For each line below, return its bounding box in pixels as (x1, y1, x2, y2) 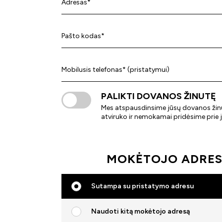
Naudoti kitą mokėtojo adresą (91, 207, 190, 216)
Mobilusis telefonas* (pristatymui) (61, 65, 169, 74)
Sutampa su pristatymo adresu (91, 182, 194, 190)
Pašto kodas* (61, 32, 105, 40)
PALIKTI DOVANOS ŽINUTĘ (101, 91, 216, 102)
